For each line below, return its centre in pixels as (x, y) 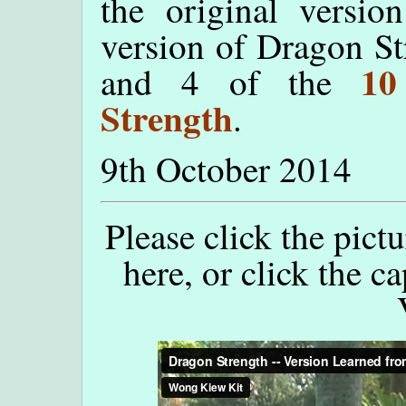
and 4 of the (231, 82)
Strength (167, 118)
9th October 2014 (226, 169)
